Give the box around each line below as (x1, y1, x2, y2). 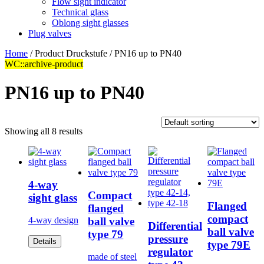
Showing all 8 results (5, 126, 82, 136)
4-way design (28, 215, 78, 226)
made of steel (88, 252, 137, 262)
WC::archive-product (5, 59, 83, 69)
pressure (147, 232, 188, 245)
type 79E (207, 238, 250, 251)
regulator (147, 245, 193, 258)
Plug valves (28, 28, 71, 38)
